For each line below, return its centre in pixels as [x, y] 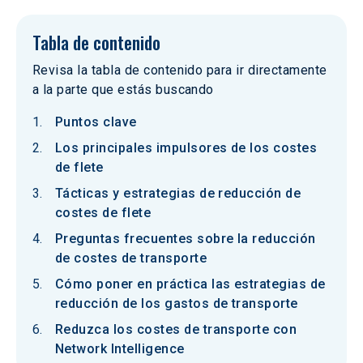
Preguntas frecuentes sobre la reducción [186, 239]
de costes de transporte [131, 258]
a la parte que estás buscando [123, 90]
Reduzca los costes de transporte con [176, 329]
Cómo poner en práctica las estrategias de [190, 284]
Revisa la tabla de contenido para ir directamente [180, 70]
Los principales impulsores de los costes [186, 148]
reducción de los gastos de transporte [177, 303]
